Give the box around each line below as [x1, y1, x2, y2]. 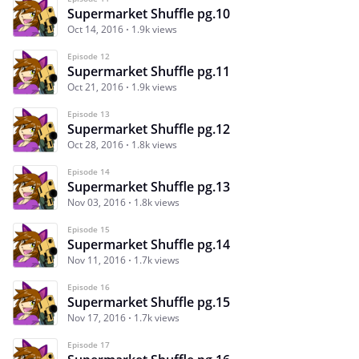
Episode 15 [67, 223, 110, 235]
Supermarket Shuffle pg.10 [67, 4, 230, 22]
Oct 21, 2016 [67, 79, 123, 94]
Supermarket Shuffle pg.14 [67, 235, 230, 253]
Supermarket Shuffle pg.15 [67, 292, 230, 311]
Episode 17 [67, 338, 110, 350]
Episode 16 [67, 280, 110, 292]
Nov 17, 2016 [67, 310, 126, 325]
